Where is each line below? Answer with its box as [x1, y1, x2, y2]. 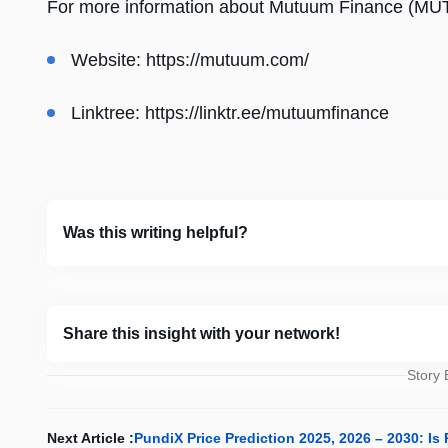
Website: [71, 50, 146, 71]
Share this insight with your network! [63, 325, 340, 343]
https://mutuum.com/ [146, 50, 309, 71]
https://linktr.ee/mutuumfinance [145, 103, 389, 124]
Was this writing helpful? [63, 224, 248, 242]
